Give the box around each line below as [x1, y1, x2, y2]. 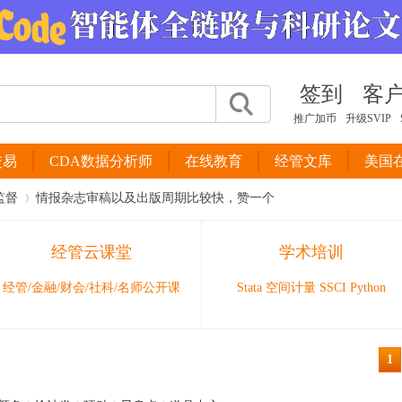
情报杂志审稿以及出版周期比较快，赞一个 [36, 191, 275, 205]
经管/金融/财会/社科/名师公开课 [3, 281, 180, 294]
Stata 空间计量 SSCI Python [237, 281, 386, 294]
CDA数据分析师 [49, 153, 153, 169]
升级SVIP [345, 112, 391, 125]
